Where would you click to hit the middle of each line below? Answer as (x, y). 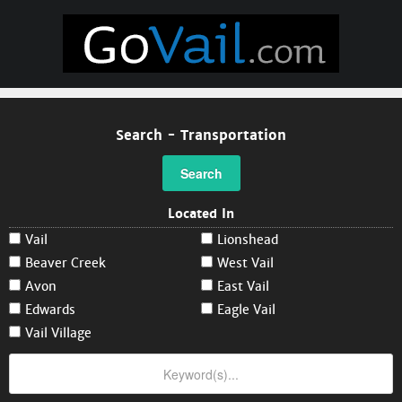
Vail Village (58, 333)
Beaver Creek (66, 263)
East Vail (243, 286)
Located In (201, 214)
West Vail (245, 263)
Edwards (50, 310)
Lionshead (248, 240)
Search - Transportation (201, 135)
